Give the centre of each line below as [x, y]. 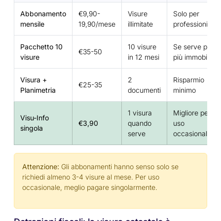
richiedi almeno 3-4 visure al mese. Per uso [91, 177]
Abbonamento [43, 14]
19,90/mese [97, 24]
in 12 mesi [144, 57]
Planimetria [38, 90]
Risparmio [189, 80]
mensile [32, 24]
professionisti [194, 24]
